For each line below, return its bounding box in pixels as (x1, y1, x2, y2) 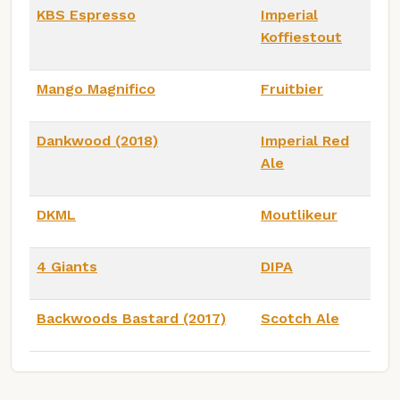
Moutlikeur (261, 206, 337, 224)
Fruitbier (261, 80, 323, 98)
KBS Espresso (37, 6, 136, 24)
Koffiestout (261, 29, 342, 46)
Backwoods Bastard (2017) (37, 310, 226, 328)
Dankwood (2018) (37, 132, 158, 150)
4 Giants (37, 258, 97, 276)
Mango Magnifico (37, 80, 155, 98)
